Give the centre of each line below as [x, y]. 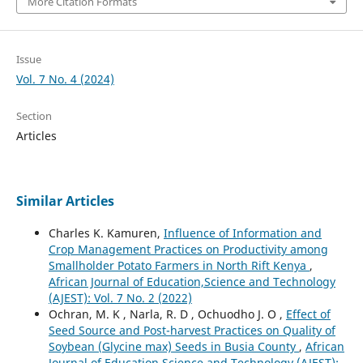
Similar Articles [65, 201]
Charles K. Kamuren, [106, 233]
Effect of [308, 314]
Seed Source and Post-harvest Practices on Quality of [192, 331]
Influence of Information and [242, 233]
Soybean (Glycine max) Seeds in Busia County [173, 347]
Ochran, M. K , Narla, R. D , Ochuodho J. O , [167, 314]
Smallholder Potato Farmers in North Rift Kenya [179, 266]
